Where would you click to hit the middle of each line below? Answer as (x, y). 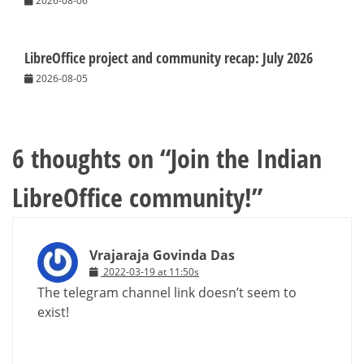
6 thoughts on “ (91, 158)
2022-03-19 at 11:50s (151, 272)
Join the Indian (246, 158)
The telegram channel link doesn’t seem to (167, 293)
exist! (53, 312)
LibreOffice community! (132, 197)
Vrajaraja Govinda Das (162, 256)
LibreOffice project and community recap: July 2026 (169, 58)
